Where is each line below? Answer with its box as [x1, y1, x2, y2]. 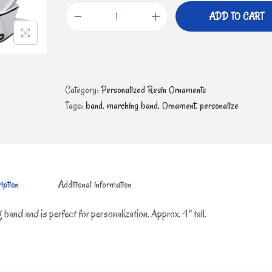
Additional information [58, 178, 132, 192]
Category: [65, 83, 101, 97]
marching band [107, 99, 158, 113]
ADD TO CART [209, 10, 263, 24]
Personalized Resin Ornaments [101, 83, 206, 97]
